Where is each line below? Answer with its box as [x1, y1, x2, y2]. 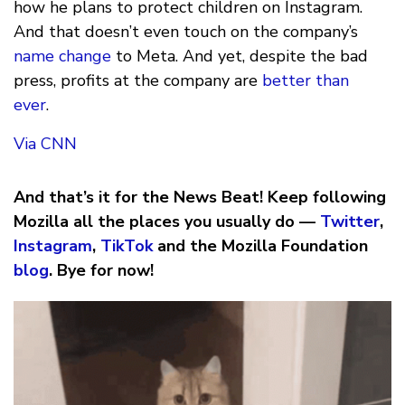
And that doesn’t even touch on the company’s [14, 21, 358, 43]
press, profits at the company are [14, 70, 262, 92]
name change [14, 45, 111, 68]
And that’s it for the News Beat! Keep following [14, 186, 386, 209]
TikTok [100, 235, 153, 258]
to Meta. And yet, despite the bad [111, 45, 368, 68]
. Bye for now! [49, 259, 154, 282]
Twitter [320, 211, 380, 233]
